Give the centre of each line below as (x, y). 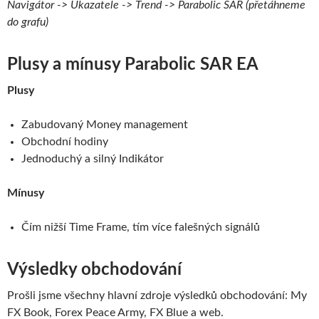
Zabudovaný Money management (105, 125)
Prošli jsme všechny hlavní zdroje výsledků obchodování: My (157, 296)
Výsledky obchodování (94, 270)
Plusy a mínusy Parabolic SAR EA (133, 65)
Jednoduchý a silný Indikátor (93, 159)
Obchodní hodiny (65, 142)
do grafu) (28, 22)
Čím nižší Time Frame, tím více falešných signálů (141, 228)
